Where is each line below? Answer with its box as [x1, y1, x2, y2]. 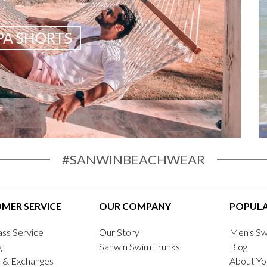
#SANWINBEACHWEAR [62, 151, 205, 167]
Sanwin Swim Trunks [98, 241, 180, 253]
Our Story [98, 226, 139, 238]
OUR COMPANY [98, 200, 171, 212]
